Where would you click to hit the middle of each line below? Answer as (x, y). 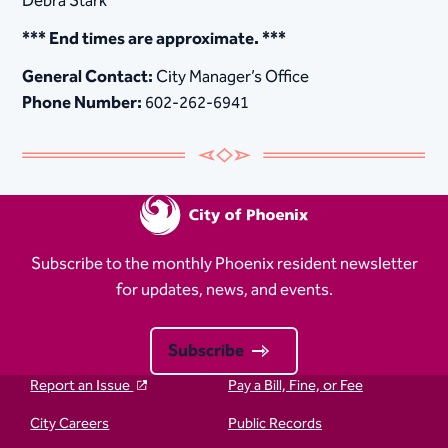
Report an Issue (82, 385)
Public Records (275, 423)
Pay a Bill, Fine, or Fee (295, 385)
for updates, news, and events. (224, 289)
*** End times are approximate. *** (154, 38)
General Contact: (88, 76)
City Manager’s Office (231, 76)
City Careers (70, 423)
